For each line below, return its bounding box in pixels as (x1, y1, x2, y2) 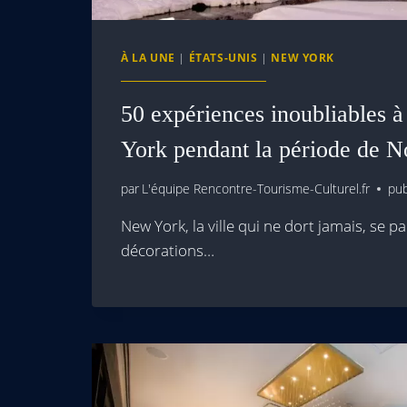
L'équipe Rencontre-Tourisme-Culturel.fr (142, 180, 371, 198)
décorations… (121, 240, 214, 262)
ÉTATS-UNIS (188, 49, 258, 65)
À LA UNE (121, 49, 175, 65)
